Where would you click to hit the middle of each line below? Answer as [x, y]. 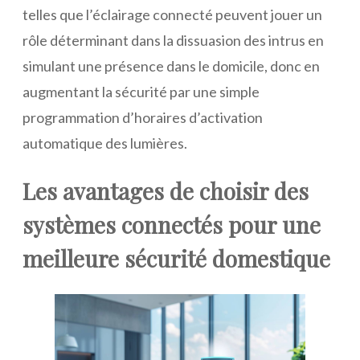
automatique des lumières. [105, 143]
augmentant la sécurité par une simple [141, 91]
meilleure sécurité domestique [176, 259]
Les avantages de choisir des [166, 191]
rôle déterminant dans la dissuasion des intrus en [173, 40]
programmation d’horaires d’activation [143, 117]
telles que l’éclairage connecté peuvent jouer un [172, 14]
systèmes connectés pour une [172, 225]
